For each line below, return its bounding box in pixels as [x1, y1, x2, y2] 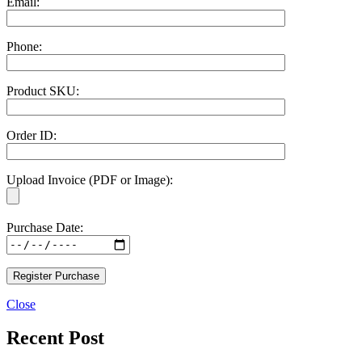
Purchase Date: [6, 220, 83, 234]
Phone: [6, 39, 42, 53]
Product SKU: [6, 83, 79, 98]
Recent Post [6, 327, 104, 349]
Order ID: [6, 128, 57, 142]
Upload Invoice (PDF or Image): [6, 172, 173, 187]
